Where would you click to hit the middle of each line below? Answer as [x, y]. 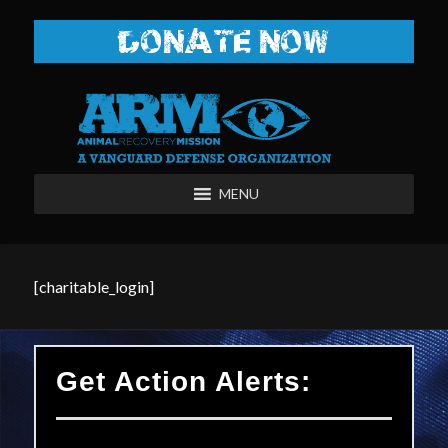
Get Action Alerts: [183, 381]
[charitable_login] [93, 286]
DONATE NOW [224, 43]
